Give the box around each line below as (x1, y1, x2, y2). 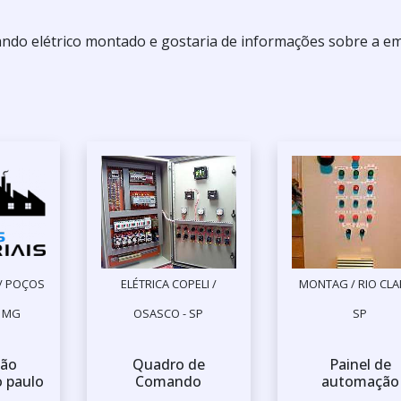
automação (320, 371, 399, 392)
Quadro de (132, 354, 205, 375)
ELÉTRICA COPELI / (120, 276, 217, 293)
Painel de (328, 354, 391, 375)
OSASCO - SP (133, 305, 204, 322)
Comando (135, 371, 202, 392)
